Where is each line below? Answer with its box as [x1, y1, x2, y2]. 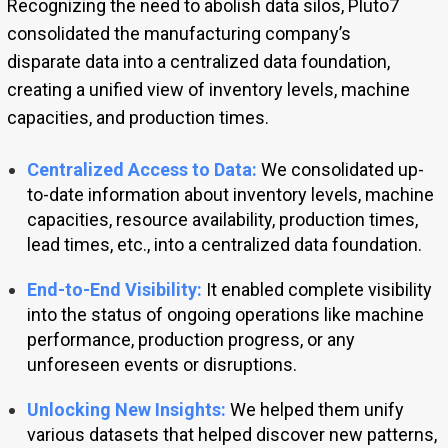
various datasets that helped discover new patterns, [26, 424, 437, 446]
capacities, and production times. [6, 107, 269, 129]
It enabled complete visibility [201, 279, 432, 301]
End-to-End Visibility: [26, 279, 202, 301]
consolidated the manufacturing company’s [6, 23, 351, 45]
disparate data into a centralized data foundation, [6, 51, 390, 73]
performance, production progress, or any [26, 329, 355, 351]
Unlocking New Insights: [26, 399, 226, 421]
